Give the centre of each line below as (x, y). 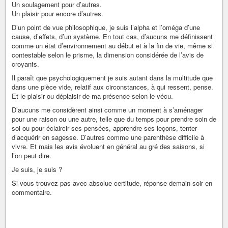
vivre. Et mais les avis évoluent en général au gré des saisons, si (108, 147)
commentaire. (32, 192)
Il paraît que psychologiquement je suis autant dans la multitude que (112, 78)
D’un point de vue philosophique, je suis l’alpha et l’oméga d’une (106, 27)
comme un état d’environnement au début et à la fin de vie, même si (112, 46)
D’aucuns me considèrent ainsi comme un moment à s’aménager (107, 110)
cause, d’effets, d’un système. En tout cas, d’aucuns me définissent (112, 37)
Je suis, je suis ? (37, 169)
